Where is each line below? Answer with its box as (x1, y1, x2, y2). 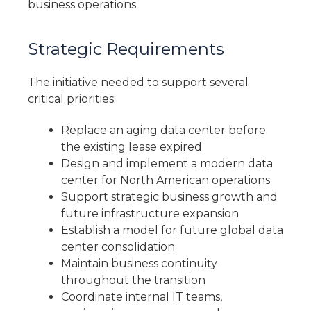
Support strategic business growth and (61, 190, 278, 203)
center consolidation (61, 239, 175, 253)
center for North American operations (61, 173, 270, 187)
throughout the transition (61, 273, 205, 287)
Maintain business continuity (61, 256, 217, 270)
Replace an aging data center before (61, 123, 266, 137)
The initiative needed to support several (28, 75, 249, 89)
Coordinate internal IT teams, (61, 289, 222, 303)
